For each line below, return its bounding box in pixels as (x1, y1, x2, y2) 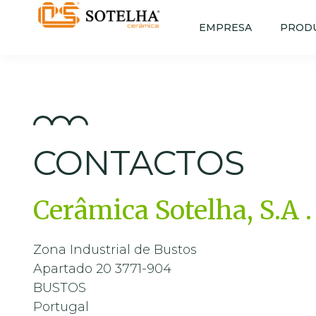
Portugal (33, 299, 89, 315)
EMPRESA (199, 21, 253, 34)
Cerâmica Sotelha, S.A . (33, 195, 312, 226)
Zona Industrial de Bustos (33, 242, 197, 257)
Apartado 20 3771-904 (33, 261, 171, 276)
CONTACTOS (33, 142, 245, 183)
